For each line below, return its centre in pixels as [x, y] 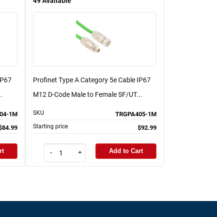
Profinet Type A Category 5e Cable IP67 [92, 80]
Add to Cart [126, 151]
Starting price [50, 126]
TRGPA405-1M [136, 114]
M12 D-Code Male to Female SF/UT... [88, 94]
